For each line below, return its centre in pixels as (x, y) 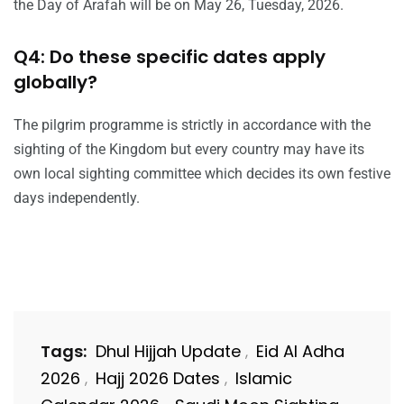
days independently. (77, 197)
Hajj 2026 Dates (158, 378)
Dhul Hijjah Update (168, 351)
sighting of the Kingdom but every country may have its (189, 149)
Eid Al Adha (300, 351)
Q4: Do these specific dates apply (170, 56)
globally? (55, 82)
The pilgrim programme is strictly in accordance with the (192, 124)
